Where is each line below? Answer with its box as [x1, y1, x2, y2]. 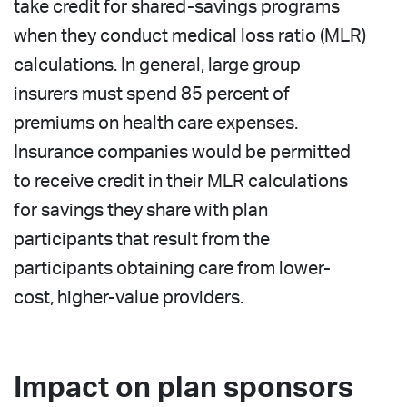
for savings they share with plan [14, 201, 268, 220]
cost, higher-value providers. [14, 288, 243, 307]
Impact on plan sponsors [14, 372, 353, 402]
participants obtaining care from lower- [14, 259, 331, 278]
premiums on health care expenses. [14, 114, 298, 133]
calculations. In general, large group [14, 55, 301, 74]
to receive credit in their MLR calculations [14, 172, 348, 191]
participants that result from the [14, 230, 270, 249]
